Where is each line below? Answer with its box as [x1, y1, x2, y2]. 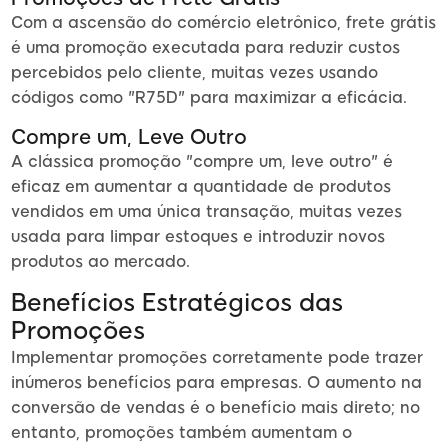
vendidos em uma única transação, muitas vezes [11, 202, 402, 222]
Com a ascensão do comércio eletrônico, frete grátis [11, 13, 436, 33]
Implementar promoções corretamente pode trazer [11, 348, 423, 368]
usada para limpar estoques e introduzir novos [11, 227, 385, 247]
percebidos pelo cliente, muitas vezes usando [11, 63, 378, 83]
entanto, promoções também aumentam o [11, 423, 352, 443]
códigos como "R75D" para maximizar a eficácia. [11, 88, 407, 108]
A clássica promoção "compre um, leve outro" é [11, 152, 393, 172]
